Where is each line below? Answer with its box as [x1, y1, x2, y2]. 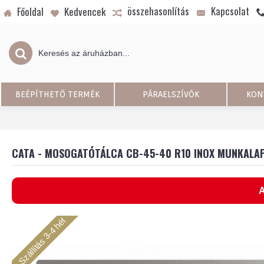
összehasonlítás [127, 4, 189, 18]
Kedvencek [64, 4, 105, 19]
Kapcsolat [211, 4, 249, 18]
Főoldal [17, 4, 44, 19]
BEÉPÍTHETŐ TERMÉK [15, 90, 100, 99]
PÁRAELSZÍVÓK [142, 90, 199, 99]
